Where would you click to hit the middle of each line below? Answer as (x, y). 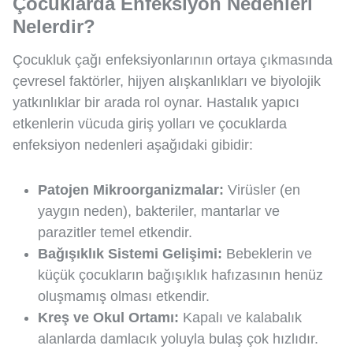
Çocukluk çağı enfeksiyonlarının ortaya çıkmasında (173, 60)
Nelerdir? (54, 27)
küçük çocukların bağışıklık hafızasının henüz (180, 275)
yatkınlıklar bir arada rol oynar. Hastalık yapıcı (156, 103)
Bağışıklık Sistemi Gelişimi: (130, 254)
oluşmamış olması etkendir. (124, 297)
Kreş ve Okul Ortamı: (108, 318)
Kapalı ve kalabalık (240, 318)
